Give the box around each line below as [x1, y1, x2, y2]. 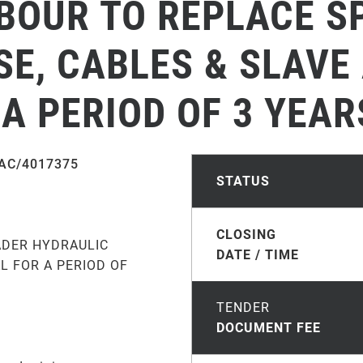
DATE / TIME [216, 247, 299, 263]
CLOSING [216, 227, 276, 242]
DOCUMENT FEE [216, 320, 321, 335]
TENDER [216, 300, 270, 315]
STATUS [216, 173, 270, 189]
